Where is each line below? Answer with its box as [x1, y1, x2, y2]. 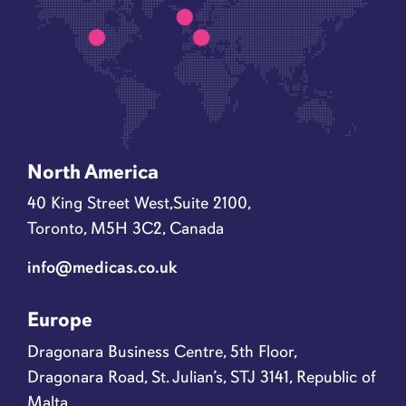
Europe [27, 307, 92, 333]
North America [27, 159, 159, 184]
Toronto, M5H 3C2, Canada [27, 217, 224, 239]
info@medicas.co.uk [27, 256, 178, 278]
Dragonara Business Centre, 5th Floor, [27, 340, 297, 362]
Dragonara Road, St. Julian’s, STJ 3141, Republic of [27, 365, 376, 387]
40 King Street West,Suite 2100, [27, 192, 251, 214]
